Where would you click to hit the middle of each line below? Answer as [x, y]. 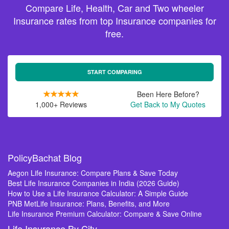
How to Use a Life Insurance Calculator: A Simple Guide [98, 193]
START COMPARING [114, 72]
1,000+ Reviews [61, 104]
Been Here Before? [168, 94]
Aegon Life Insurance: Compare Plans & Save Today [93, 173]
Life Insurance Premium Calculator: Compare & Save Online [105, 214]
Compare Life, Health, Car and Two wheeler [114, 8]
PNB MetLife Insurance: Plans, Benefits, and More [89, 203]
